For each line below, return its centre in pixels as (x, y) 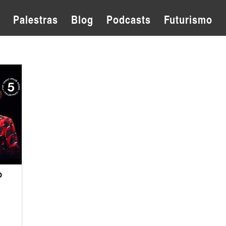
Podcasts (129, 19)
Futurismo (188, 19)
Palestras (36, 19)
